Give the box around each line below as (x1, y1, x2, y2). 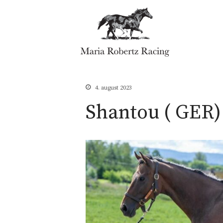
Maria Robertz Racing (86, 57, 175, 69)
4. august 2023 (94, 84, 132, 92)
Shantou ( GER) (86, 100, 221, 125)
